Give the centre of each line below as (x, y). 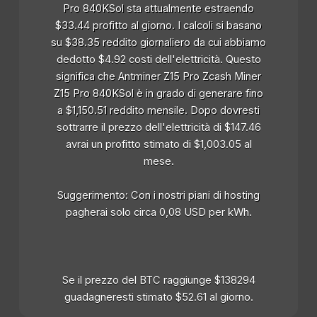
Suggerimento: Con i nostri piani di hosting (158, 196)
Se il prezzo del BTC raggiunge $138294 (158, 281)
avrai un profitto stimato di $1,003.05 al (158, 145)
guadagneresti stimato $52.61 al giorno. (158, 298)
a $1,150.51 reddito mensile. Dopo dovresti (158, 111)
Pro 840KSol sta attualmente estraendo (158, 9)
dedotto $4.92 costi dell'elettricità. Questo (158, 60)
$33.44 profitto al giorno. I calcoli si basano (158, 26)
